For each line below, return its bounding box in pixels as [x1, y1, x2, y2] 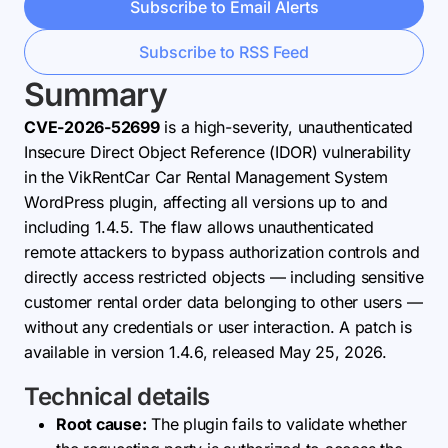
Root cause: [56, 414, 147, 434]
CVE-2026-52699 [24, 117, 160, 137]
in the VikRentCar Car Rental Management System [24, 167, 388, 187]
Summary [24, 75, 167, 114]
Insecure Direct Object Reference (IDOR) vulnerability [24, 142, 411, 162]
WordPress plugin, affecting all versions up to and [24, 192, 389, 212]
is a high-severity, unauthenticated [159, 117, 414, 137]
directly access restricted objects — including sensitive [24, 267, 424, 287]
